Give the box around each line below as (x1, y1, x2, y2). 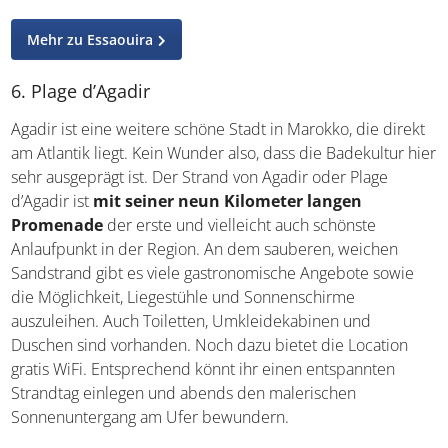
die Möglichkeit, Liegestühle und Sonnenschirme (11, 286, 356, 309)
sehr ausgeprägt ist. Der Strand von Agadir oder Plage (11, 166, 389, 189)
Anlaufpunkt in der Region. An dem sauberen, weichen (11, 238, 399, 261)
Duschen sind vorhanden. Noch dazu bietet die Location (11, 334, 409, 357)
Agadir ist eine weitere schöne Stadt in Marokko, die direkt (11, 118, 426, 141)
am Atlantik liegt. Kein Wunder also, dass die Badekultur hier (11, 142, 437, 165)
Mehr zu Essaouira (27, 30, 154, 50)
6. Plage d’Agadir (11, 79, 151, 104)
